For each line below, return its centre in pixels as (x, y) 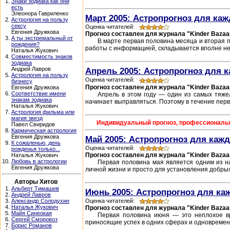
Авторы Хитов (36, 182)
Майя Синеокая (32, 213)
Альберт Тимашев (35, 188)
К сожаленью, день (36, 143)
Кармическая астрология (44, 130)
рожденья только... (36, 149)
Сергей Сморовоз (34, 219)
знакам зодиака (32, 100)
